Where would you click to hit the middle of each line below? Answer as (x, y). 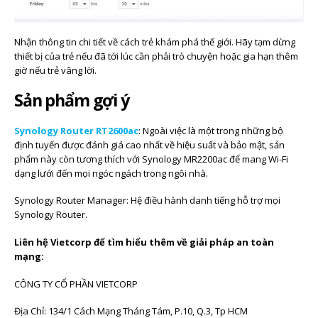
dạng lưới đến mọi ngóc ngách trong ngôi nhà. (111, 173)
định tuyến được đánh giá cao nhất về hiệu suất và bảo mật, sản (149, 144)
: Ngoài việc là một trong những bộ (211, 130)
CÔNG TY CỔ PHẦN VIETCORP (76, 284)
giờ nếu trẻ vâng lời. (55, 71)
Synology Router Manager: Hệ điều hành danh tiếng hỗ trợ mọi (147, 201)
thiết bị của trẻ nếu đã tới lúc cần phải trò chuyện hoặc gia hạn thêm (156, 56)
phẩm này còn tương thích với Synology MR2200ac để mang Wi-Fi (151, 159)
